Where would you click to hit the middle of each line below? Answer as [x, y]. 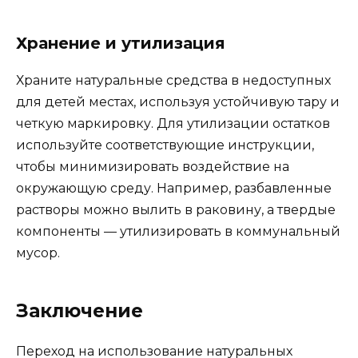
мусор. [38, 253]
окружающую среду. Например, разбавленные [174, 189]
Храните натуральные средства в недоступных [173, 81]
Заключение [80, 311]
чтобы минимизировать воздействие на [153, 167]
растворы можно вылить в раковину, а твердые [176, 210]
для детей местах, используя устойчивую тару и [178, 102]
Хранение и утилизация [121, 44]
